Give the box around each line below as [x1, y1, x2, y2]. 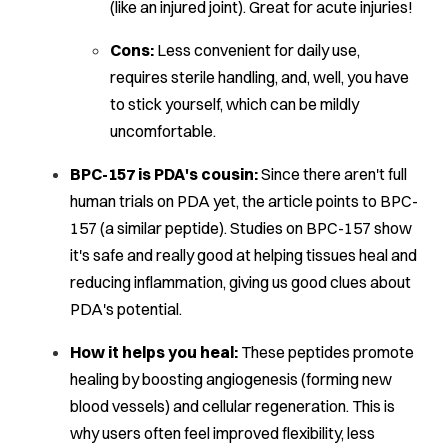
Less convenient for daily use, [154, 40, 360, 61]
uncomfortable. [110, 121, 216, 142]
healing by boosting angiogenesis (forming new [70, 369, 392, 390]
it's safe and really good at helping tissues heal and [70, 245, 417, 266]
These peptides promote [238, 342, 414, 363]
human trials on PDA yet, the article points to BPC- [70, 191, 418, 212]
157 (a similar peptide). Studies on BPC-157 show [70, 218, 412, 239]
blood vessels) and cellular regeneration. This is [70, 396, 395, 417]
